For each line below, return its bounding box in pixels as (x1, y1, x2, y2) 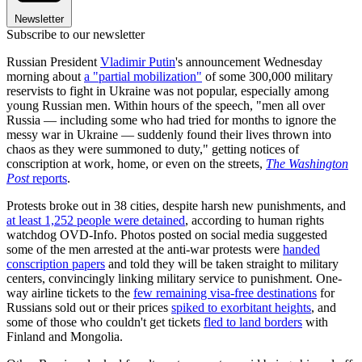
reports (29, 170, 67, 185)
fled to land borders (204, 314, 302, 329)
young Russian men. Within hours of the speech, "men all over (6, 98, 325, 112)
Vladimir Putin (100, 54, 175, 69)
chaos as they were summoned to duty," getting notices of (6, 141, 299, 156)
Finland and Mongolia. (6, 329, 123, 343)
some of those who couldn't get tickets (6, 314, 204, 329)
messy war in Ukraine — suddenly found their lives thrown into (6, 127, 331, 141)
